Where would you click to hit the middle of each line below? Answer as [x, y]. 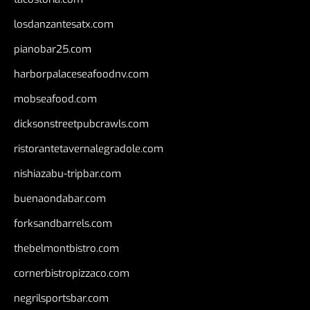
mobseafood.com [55, 99]
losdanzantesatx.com [64, 25]
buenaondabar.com [60, 199]
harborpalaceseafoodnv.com [81, 74]
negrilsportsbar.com [61, 299]
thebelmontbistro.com [66, 249]
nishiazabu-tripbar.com [67, 174]
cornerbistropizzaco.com [72, 274]
